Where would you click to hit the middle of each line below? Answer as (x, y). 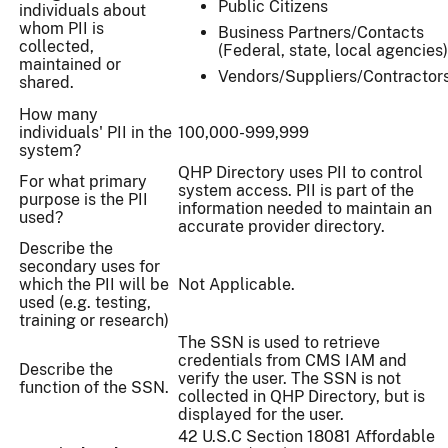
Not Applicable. (236, 285)
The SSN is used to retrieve (279, 343)
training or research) (94, 321)
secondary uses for (89, 267)
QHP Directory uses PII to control (300, 173)
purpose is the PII (83, 200)
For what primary (83, 182)
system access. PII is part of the (296, 191)
